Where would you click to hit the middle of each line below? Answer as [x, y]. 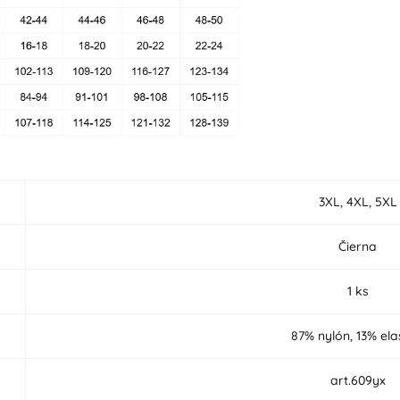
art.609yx [358, 380]
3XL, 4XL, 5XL [358, 201]
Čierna [358, 246]
